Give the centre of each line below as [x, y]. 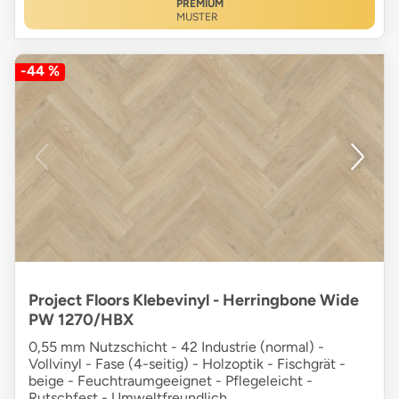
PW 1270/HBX [81, 320]
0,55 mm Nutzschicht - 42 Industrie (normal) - [176, 347]
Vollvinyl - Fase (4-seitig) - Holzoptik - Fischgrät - [187, 364]
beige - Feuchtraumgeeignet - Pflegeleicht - [171, 381]
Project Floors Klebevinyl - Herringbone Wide [194, 301]
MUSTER [197, 17]
